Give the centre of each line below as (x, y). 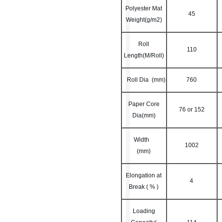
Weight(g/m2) (144, 20)
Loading (144, 211)
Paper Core (144, 104)
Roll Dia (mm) (144, 80)
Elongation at (144, 175)
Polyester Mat (144, 8)
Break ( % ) (144, 187)
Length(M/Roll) (144, 55)
